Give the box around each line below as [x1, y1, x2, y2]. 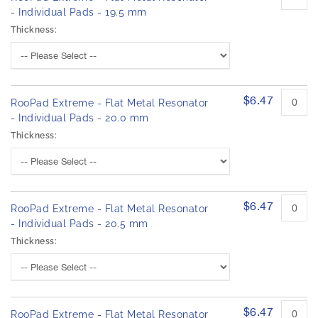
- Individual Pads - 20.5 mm [11, 218, 148, 230]
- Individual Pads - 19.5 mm [11, 6, 147, 18]
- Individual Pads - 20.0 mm [11, 112, 149, 124]
